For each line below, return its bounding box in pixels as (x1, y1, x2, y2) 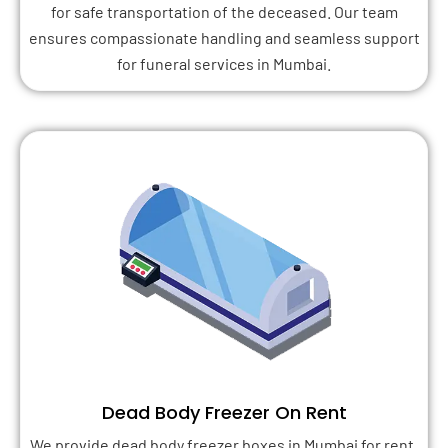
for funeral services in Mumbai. (117, 53, 331, 73)
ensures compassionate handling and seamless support (28, 27, 420, 47)
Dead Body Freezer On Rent (101, 400, 347, 426)
